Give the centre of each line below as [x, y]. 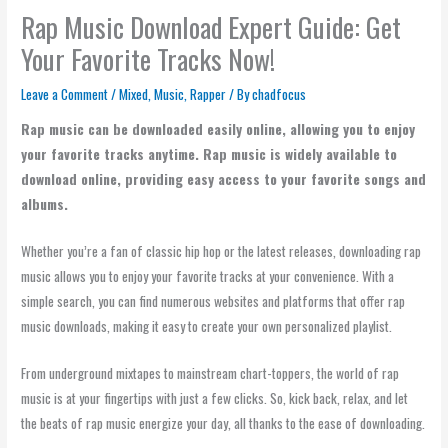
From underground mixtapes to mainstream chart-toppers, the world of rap [210, 373]
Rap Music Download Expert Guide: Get [211, 26]
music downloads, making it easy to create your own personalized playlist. [207, 326]
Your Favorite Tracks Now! [148, 58]
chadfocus [279, 93]
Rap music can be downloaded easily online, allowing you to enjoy [218, 129]
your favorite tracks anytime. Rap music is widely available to [209, 154]
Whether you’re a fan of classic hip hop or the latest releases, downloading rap [221, 251]
